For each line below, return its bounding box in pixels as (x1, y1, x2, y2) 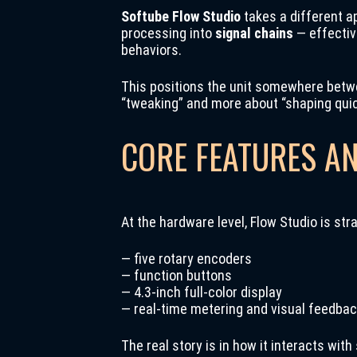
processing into (121, 25, 215, 41)
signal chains (215, 25, 293, 41)
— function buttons (121, 267, 232, 284)
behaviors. (121, 41, 182, 58)
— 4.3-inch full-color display (121, 284, 282, 300)
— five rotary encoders (121, 250, 252, 267)
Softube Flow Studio (121, 8, 241, 25)
